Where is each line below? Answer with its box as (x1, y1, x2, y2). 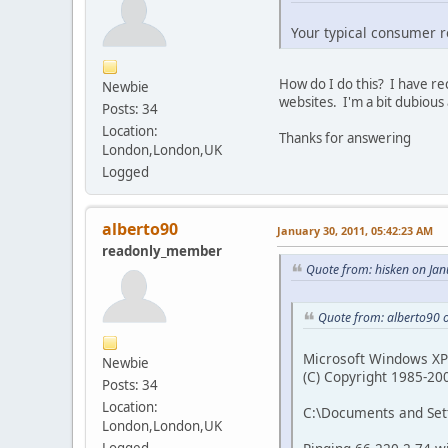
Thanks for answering (279, 128, 411, 147)
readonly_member (102, 242, 222, 261)
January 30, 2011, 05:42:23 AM (277, 223, 433, 239)
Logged (102, 163, 149, 182)
